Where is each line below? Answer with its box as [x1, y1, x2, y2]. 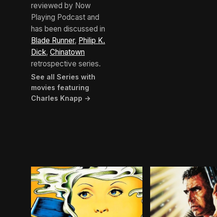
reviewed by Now [31, 1, 91, 11]
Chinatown [50, 47, 85, 57]
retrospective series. [31, 59, 101, 69]
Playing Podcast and [31, 13, 99, 22]
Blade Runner [31, 36, 75, 46]
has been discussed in [31, 24, 105, 34]
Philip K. [78, 36, 105, 46]
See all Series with [31, 73, 95, 81]
